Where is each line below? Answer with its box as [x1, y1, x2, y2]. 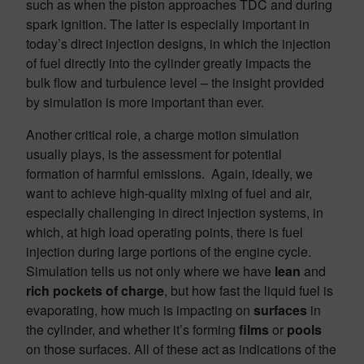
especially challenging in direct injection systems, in [26, 202, 323, 222]
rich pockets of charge [26, 280, 164, 300]
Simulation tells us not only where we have [26, 261, 275, 280]
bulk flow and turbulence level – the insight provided [26, 72, 324, 92]
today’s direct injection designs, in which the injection [26, 33, 331, 53]
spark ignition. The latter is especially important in [26, 14, 310, 33]
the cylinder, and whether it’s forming [26, 319, 239, 339]
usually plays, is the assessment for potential [26, 144, 282, 163]
